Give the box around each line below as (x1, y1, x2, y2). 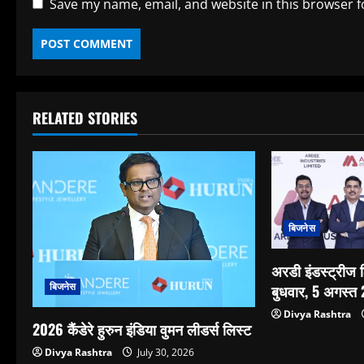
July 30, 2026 (135, 345, 194, 360)
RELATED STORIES (32, 106, 137, 128)
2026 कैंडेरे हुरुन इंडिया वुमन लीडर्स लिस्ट (32, 318, 251, 340)
